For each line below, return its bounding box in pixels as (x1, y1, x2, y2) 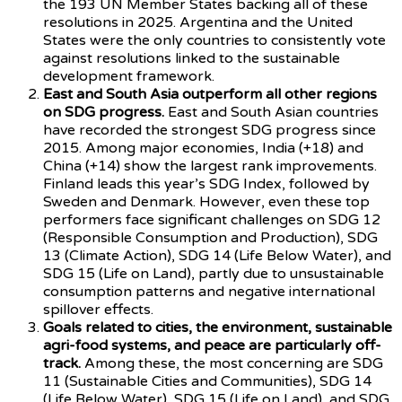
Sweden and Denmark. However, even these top (43, 192, 370, 211)
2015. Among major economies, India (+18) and (43, 138, 363, 157)
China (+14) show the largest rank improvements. (43, 156, 377, 175)
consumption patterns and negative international (43, 282, 375, 301)
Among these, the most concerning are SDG (81, 354, 383, 372)
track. (43, 354, 81, 372)
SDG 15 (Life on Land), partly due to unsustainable (43, 264, 384, 283)
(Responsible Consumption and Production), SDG (43, 228, 378, 247)
